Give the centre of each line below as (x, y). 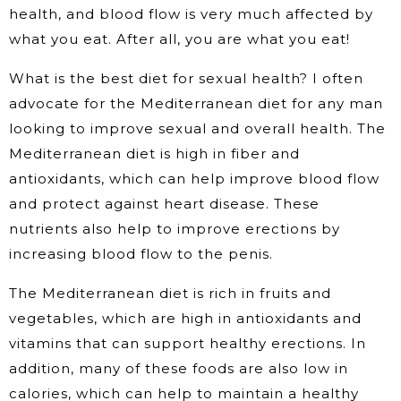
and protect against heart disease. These (164, 204)
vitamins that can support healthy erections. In (188, 344)
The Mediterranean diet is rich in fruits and (170, 294)
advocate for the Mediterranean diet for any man (196, 104)
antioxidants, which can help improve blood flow (194, 179)
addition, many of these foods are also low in (179, 369)
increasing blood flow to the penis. (141, 254)
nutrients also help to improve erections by (175, 229)
